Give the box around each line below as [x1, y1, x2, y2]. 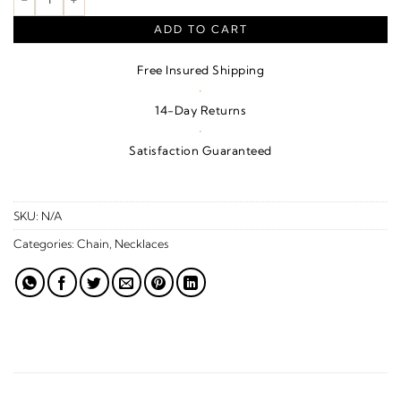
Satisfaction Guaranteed [129, 142, 272, 158]
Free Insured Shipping [136, 62, 265, 77]
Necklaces [115, 235, 168, 251]
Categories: [13, 235, 77, 251]
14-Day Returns [155, 102, 246, 117]
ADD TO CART [153, 22, 248, 37]
